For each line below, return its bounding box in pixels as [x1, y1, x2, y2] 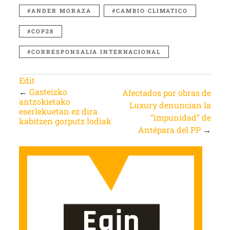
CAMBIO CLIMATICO [116, 7, 188, 15]
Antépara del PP [138, 124, 201, 136]
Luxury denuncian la [129, 100, 212, 111]
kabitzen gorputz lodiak [18, 116, 111, 127]
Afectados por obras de [122, 87, 212, 99]
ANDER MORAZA [31, 7, 91, 15]
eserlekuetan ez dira [18, 106, 98, 117]
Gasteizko [29, 86, 67, 98]
